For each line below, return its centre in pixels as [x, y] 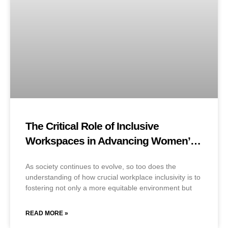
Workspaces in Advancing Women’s [110, 141]
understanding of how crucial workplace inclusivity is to [113, 177]
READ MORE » [47, 213]
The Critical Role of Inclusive [92, 126]
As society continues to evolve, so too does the [101, 167]
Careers [44, 156]
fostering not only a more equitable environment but [109, 188]
